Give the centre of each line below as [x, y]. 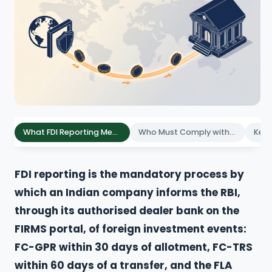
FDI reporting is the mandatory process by [129, 175]
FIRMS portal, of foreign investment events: [131, 229]
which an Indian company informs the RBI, [127, 193]
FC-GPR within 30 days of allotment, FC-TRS [134, 247]
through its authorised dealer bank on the [127, 211]
